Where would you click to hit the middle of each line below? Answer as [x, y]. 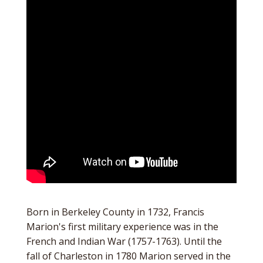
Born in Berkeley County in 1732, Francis [115, 212]
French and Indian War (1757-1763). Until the [124, 241]
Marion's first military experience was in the [122, 227]
